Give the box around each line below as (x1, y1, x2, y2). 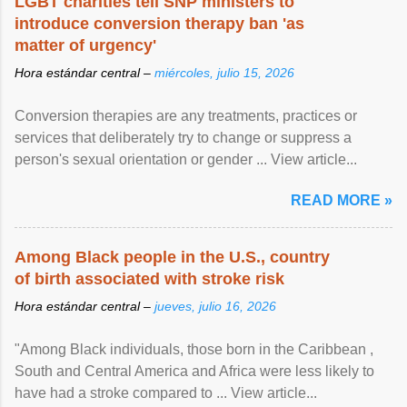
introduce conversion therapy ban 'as (15, 14, 304, 33)
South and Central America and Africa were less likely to (15, 362, 374, 379)
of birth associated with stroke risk (15, 269, 284, 288)
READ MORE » (291, 192, 392, 208)
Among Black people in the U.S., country (15, 247, 330, 266)
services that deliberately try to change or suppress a (15, 129, 352, 145)
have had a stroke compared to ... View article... (15, 384, 317, 401)
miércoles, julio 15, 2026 (154, 65, 294, 80)
